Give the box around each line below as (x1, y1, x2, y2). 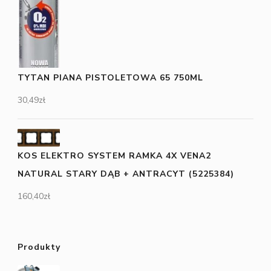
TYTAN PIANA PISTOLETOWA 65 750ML (18, 71, 203, 83)
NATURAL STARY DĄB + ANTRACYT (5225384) (18, 168, 234, 180)
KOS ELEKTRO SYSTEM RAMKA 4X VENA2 (18, 150, 211, 162)
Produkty (18, 241, 60, 253)
